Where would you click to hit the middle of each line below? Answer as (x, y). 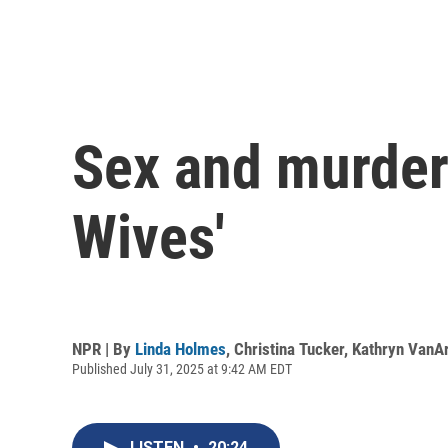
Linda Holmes (180, 348)
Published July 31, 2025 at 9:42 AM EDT (182, 368)
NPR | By (103, 348)
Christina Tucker (289, 348)
